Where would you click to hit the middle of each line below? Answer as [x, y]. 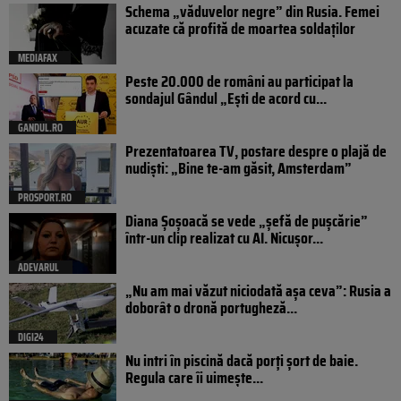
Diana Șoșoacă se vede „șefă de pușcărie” [247, 221]
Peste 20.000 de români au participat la [239, 81]
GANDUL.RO [40, 127]
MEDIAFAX [38, 57]
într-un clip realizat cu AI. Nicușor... [224, 238]
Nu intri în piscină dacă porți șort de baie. [242, 360]
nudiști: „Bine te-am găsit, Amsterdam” [239, 168]
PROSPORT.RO [45, 197]
